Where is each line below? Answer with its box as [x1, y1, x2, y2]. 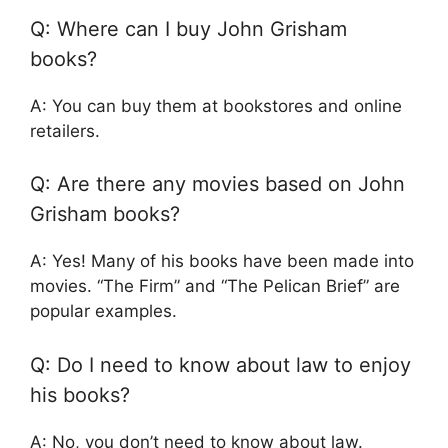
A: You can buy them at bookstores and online [30, 95, 402, 116]
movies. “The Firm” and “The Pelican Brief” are [30, 276, 400, 297]
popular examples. [30, 301, 177, 322]
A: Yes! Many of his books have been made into [30, 251, 414, 272]
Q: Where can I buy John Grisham [30, 16, 347, 41]
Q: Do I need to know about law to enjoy [30, 352, 411, 377]
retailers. [30, 120, 100, 141]
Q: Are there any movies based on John [30, 172, 405, 197]
